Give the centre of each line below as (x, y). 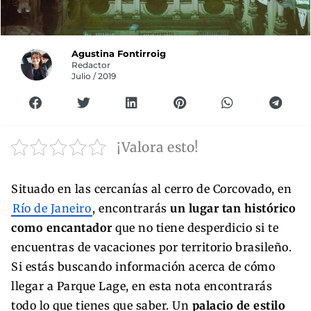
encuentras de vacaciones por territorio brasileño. (151, 247)
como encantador (62, 227)
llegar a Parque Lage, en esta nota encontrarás (142, 286)
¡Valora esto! (158, 147)
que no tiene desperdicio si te (195, 227)
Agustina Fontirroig (119, 53)
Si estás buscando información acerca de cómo (143, 266)
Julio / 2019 (94, 76)
